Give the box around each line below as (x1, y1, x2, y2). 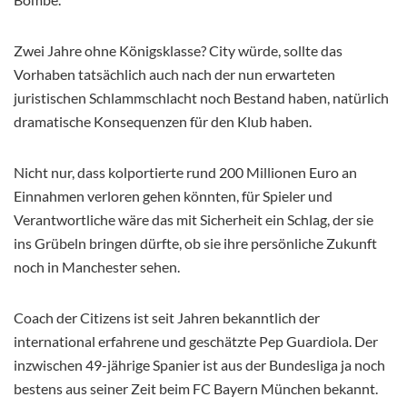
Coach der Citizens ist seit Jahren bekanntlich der (14, 308, 320, 326)
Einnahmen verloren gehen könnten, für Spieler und (14, 186, 333, 204)
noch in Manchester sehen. (14, 257, 180, 275)
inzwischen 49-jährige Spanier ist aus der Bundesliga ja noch (14, 355, 385, 373)
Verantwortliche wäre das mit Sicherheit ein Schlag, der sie (14, 210, 373, 228)
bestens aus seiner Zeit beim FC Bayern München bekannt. (14, 379, 378, 397)
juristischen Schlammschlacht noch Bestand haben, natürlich (14, 88, 389, 106)
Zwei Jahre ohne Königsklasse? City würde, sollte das (14, 41, 342, 59)
